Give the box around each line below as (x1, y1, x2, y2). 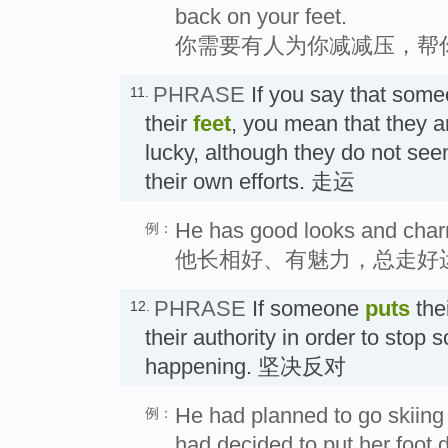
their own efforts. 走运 (145, 168, 355, 194)
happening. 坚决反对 (145, 353, 346, 379)
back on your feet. (175, 3, 347, 29)
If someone (246, 295, 365, 321)
